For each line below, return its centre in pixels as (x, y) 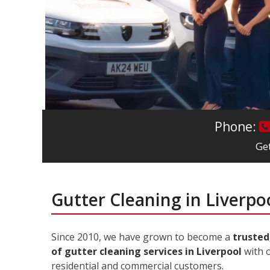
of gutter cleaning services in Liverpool (146, 252)
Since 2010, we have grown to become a (142, 237)
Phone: (237, 126)
